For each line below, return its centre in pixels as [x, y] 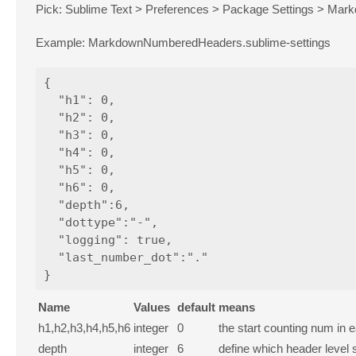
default [196, 307]
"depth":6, [87, 205]
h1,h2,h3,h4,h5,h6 [84, 327]
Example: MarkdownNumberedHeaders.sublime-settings [183, 42]
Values [152, 307]
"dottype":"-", [101, 222]
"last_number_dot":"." [126, 257]
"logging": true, [108, 240]
